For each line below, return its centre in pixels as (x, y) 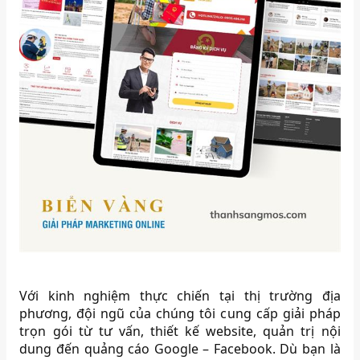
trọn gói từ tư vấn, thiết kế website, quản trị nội (180, 331)
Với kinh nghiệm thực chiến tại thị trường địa (180, 296)
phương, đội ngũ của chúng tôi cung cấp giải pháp (180, 314)
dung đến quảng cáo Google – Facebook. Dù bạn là (180, 349)
